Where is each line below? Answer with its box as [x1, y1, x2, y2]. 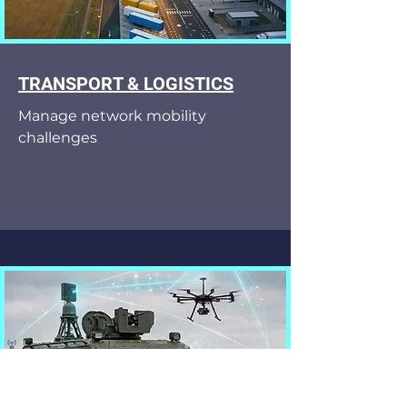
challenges [18, 129, 97, 146]
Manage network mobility [18, 107, 206, 124]
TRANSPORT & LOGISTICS [18, 73, 233, 94]
